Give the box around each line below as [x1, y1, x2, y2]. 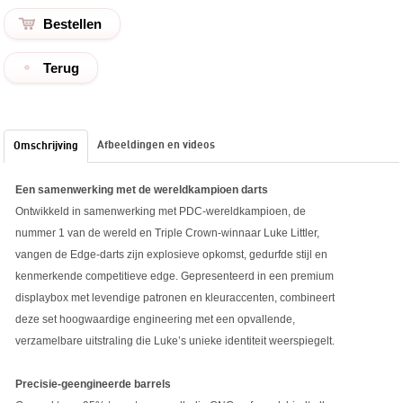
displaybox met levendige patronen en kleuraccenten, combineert [15, 291, 336, 305]
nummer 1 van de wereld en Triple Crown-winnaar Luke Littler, [15, 227, 320, 240]
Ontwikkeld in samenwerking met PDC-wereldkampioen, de [15, 205, 307, 219]
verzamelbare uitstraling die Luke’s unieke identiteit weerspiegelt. [15, 335, 336, 348]
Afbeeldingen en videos [97, 139, 216, 152]
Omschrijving [13, 140, 79, 153]
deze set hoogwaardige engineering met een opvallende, [15, 313, 296, 327]
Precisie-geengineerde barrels [15, 378, 172, 391]
